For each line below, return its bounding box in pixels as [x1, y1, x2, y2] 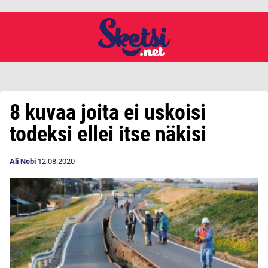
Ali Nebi [10, 157, 36, 166]
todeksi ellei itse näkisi [10, 121, 206, 147]
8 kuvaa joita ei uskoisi [10, 100, 206, 125]
